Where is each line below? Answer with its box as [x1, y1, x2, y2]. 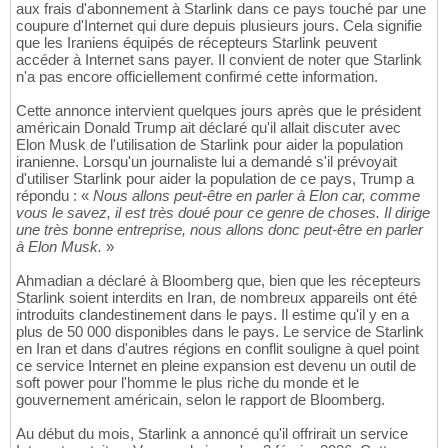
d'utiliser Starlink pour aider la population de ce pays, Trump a [16, 170, 414, 188]
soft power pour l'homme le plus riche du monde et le [16, 374, 359, 392]
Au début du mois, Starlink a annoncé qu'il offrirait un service [16, 425, 408, 443]
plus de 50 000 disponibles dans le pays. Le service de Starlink [16, 323, 424, 341]
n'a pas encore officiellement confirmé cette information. [16, 68, 378, 86]
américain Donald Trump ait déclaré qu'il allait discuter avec [16, 119, 401, 137]
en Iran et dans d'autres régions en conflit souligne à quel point [16, 340, 419, 358]
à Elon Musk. [16, 238, 102, 256]
